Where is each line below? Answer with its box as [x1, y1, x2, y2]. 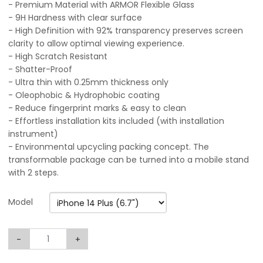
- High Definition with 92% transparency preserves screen [8, 25, 243, 36]
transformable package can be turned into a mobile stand [8, 154, 249, 166]
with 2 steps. [8, 167, 59, 178]
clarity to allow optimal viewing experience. [8, 38, 184, 49]
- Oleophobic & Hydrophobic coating [8, 89, 160, 101]
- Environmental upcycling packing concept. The [8, 141, 209, 153]
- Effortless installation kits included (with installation [8, 115, 224, 127]
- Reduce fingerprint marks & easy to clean [8, 102, 186, 114]
